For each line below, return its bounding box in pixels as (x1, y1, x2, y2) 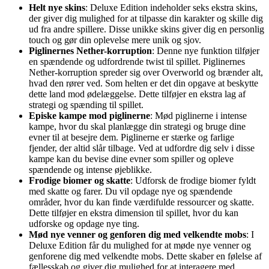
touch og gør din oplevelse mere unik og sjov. (29, 34, 201, 45)
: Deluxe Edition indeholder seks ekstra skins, (85, 2, 258, 13)
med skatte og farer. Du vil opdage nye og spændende (29, 186, 232, 196)
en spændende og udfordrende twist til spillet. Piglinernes (29, 56, 245, 67)
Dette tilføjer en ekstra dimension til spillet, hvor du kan (29, 207, 238, 218)
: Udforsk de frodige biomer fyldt (130, 175, 256, 186)
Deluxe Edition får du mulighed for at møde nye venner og (29, 240, 251, 250)
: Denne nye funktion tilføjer (152, 45, 259, 56)
